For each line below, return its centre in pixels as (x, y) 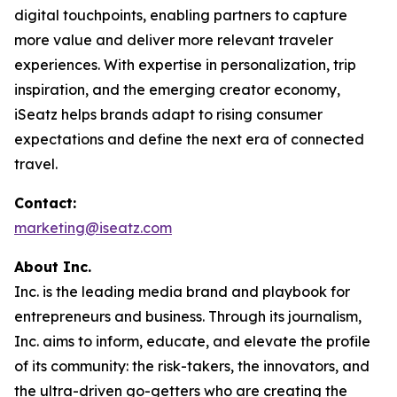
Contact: (45, 203)
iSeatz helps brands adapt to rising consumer (168, 114)
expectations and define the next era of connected (189, 139)
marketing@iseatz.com (93, 228)
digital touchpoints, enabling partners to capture (181, 15)
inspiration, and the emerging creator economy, (177, 90)
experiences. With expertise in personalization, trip (185, 65)
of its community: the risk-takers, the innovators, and (192, 366)
